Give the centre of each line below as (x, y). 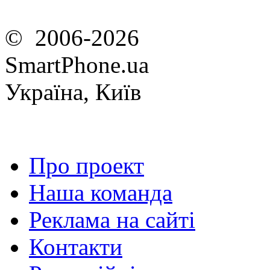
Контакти (76, 247)
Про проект (86, 165)
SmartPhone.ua (77, 65)
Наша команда (101, 193)
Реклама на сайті (112, 220)
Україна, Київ (73, 92)
